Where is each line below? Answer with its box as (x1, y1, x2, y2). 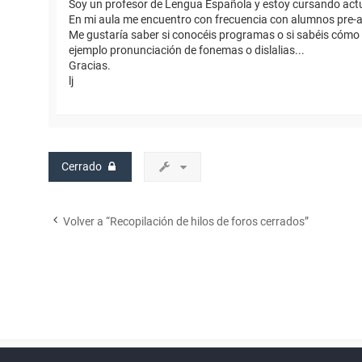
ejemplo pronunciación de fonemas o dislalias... (69, 44, 305, 57)
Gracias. (69, 59, 111, 73)
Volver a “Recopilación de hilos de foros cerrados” (63, 215, 309, 229)
